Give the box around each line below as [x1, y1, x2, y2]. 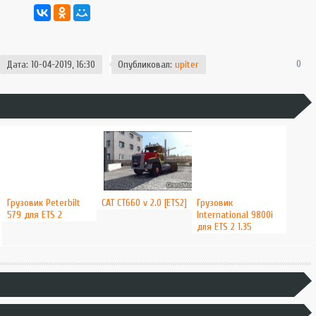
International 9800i [196, 209, 273, 221]
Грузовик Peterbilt [6, 197, 80, 209]
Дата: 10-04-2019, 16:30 [6, 59, 95, 71]
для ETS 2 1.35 [196, 221, 252, 233]
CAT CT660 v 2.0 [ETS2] [102, 197, 188, 209]
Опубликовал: [117, 59, 175, 71]
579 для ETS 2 [6, 209, 62, 221]
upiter [174, 59, 199, 71]
